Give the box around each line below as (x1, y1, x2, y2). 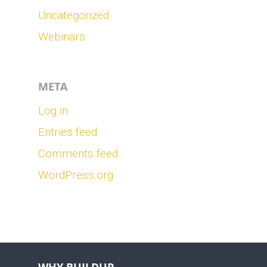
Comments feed (38, 147, 118, 160)
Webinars (38, 30, 85, 44)
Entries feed (38, 125, 97, 139)
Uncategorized (38, 8, 109, 22)
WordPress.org (38, 168, 113, 182)
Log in (38, 104, 68, 117)
